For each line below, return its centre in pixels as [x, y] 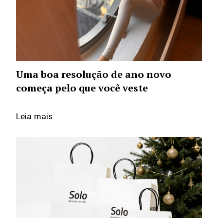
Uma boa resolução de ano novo [94, 74]
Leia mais [34, 116]
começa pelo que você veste [82, 88]
